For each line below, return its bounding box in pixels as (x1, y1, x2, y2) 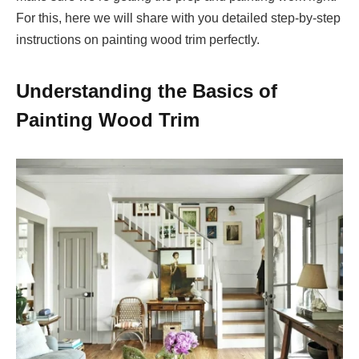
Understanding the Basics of (16, 79, 277, 102)
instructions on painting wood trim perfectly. (16, 33, 260, 47)
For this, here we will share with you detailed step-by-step (16, 11, 341, 26)
